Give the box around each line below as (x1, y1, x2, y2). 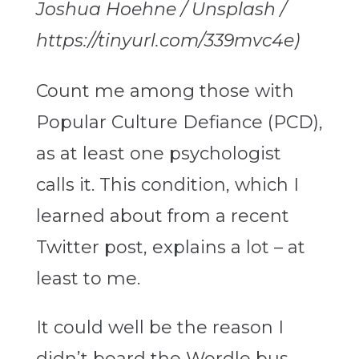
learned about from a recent (35, 205, 289, 228)
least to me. (35, 268, 140, 290)
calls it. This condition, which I (35, 174, 299, 196)
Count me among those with (35, 80, 294, 103)
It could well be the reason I (35, 317, 284, 339)
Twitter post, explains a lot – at (35, 236, 305, 259)
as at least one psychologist (35, 143, 281, 165)
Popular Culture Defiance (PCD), (35, 111, 323, 134)
